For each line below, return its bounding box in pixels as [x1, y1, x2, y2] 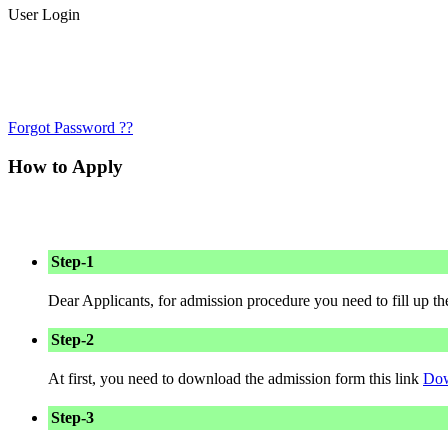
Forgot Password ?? [8, 119, 133, 136]
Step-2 [51, 331, 94, 349]
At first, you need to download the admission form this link [48, 370, 423, 388]
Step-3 [51, 409, 94, 427]
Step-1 [51, 253, 94, 271]
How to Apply [8, 155, 123, 177]
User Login [8, 6, 80, 23]
